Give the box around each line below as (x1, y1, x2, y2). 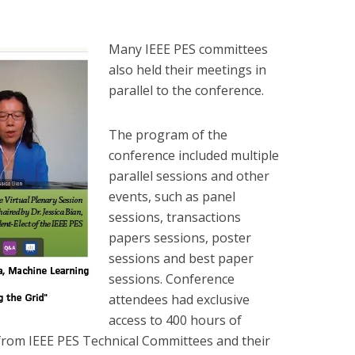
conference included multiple (109, 147, 279, 165)
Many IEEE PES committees (109, 40, 268, 59)
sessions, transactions (109, 208, 241, 227)
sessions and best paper (109, 250, 254, 268)
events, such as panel (109, 188, 235, 206)
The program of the (109, 126, 227, 144)
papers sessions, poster (109, 229, 251, 247)
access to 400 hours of (109, 311, 242, 330)
